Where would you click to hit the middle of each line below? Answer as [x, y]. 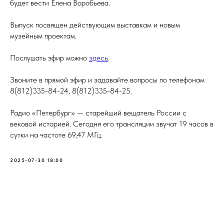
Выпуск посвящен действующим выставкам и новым [95, 25]
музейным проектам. [43, 36]
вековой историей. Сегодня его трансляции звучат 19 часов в [112, 124]
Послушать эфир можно [49, 58]
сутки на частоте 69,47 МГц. [56, 135]
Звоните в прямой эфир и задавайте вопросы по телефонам [107, 80]
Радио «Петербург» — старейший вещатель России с [98, 113]
